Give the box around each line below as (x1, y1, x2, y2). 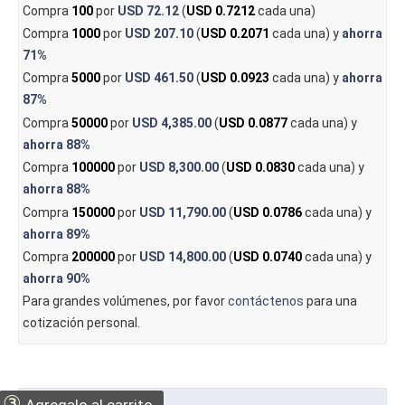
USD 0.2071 (200, 26, 269, 42)
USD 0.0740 (232, 250, 302, 265)
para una (303, 294, 357, 309)
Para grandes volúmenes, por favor (22, 294, 228, 309)
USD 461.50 (124, 71, 193, 86)
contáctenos (227, 294, 304, 309)
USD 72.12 (117, 3, 179, 18)
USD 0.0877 (218, 115, 287, 130)
